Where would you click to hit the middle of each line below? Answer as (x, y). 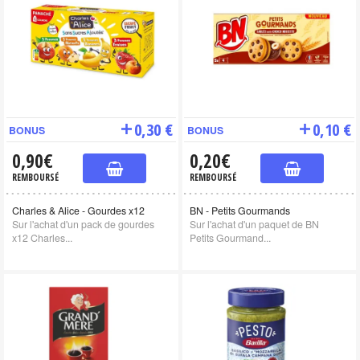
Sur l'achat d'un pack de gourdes (83, 225)
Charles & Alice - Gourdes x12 (78, 211)
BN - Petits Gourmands (240, 211)
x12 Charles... (42, 238)
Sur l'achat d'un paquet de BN (255, 225)
